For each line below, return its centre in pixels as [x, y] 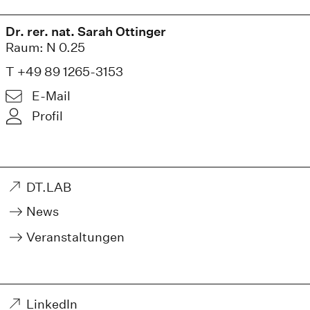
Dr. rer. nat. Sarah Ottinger [86, 31]
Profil [47, 116]
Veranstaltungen [75, 237]
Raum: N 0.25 [45, 47]
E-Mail [51, 96]
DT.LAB [49, 187]
